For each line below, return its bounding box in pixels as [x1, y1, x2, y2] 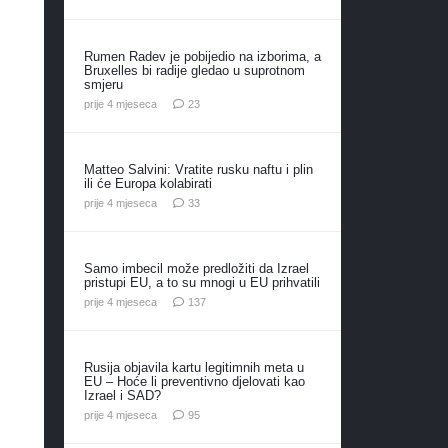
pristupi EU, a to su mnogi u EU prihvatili [83, 274, 320, 290]
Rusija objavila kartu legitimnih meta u [83, 359, 304, 375]
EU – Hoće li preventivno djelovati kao [83, 373, 305, 389]
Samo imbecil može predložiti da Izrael [83, 260, 309, 276]
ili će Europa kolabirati [83, 175, 212, 191]
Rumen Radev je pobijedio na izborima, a [83, 48, 321, 64]
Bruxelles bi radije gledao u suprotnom [83, 62, 305, 78]
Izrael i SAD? [83, 387, 161, 403]
